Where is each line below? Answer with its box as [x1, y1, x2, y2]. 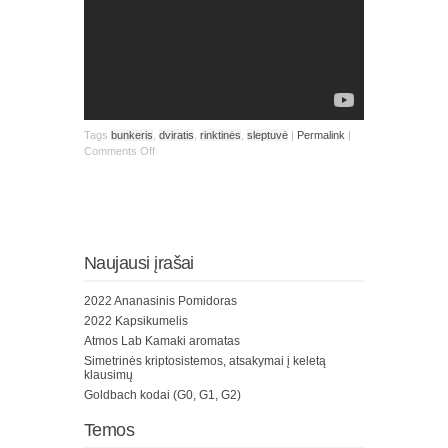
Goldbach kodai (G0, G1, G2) [84, 387, 241, 402]
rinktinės [200, 128, 241, 141]
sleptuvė [247, 128, 288, 141]
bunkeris [111, 128, 153, 141]
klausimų [84, 367, 133, 382]
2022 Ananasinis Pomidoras [84, 293, 237, 308]
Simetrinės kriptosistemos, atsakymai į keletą [84, 353, 326, 368]
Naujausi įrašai [84, 252, 194, 273]
